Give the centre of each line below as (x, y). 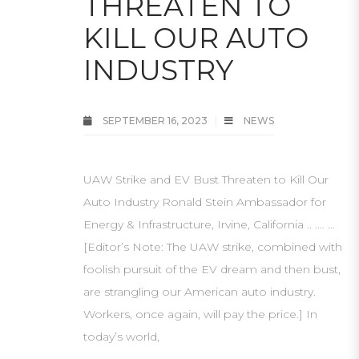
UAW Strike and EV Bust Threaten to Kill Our (206, 179)
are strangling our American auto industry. (200, 292)
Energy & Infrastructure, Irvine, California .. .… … (209, 224)
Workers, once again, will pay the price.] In (200, 314)
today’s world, (121, 337)
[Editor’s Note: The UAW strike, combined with (213, 247)
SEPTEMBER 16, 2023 (155, 121)
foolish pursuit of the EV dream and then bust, (212, 269)
